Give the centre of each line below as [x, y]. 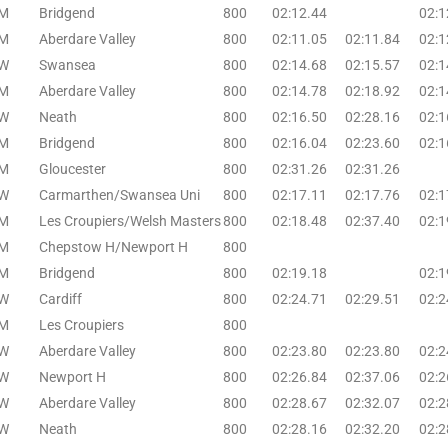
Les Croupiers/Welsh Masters [130, 220]
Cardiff [60, 298]
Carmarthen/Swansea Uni [119, 194]
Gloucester [72, 168]
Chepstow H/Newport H [113, 246]
